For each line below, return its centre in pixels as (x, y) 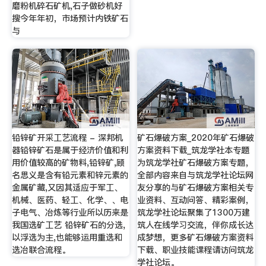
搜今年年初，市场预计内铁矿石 (70, 18)
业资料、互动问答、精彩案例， (196, 200)
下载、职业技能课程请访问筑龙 (196, 250)
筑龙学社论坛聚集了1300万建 (194, 213)
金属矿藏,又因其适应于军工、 (67, 188)
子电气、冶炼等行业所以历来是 (70, 213)
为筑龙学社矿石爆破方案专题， (196, 163)
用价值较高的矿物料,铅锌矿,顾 (68, 163)
